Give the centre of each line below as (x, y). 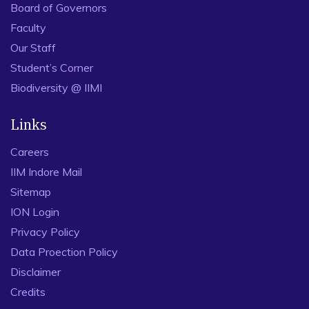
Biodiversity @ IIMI (56, 88)
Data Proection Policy (64, 252)
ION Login (35, 212)
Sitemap (31, 192)
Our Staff (33, 48)
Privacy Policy (45, 232)
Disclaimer (36, 272)
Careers (30, 152)
